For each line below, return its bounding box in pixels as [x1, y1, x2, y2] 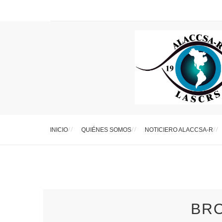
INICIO [50, 126, 68, 133]
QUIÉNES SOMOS [81, 126, 131, 133]
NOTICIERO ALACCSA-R [144, 126, 213, 133]
